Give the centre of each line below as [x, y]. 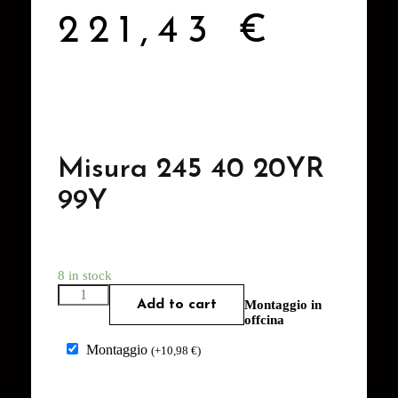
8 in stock [85, 275]
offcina [265, 319]
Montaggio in [283, 304]
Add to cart [177, 304]
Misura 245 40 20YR [191, 169]
